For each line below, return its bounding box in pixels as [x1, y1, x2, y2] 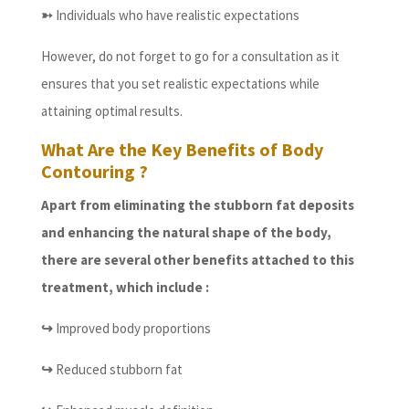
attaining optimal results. [40, 102, 183, 121]
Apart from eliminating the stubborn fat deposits [40, 196, 354, 215]
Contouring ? [40, 160, 148, 184]
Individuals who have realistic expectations [52, 6, 299, 25]
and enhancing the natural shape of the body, [40, 224, 331, 242]
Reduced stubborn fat [52, 361, 183, 379]
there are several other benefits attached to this [40, 251, 354, 269]
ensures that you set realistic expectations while [40, 75, 320, 93]
